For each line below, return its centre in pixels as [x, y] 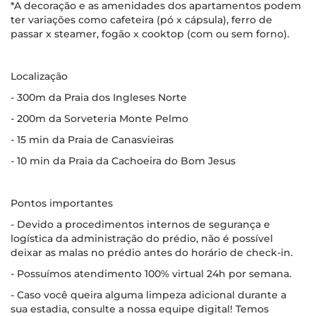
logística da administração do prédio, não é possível [142, 238]
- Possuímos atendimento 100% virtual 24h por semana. [151, 274]
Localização [39, 76]
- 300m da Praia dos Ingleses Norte [99, 97]
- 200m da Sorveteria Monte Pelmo [99, 119]
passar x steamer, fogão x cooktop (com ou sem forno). [150, 34]
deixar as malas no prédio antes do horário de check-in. [152, 253]
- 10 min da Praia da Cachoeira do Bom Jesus [123, 161]
